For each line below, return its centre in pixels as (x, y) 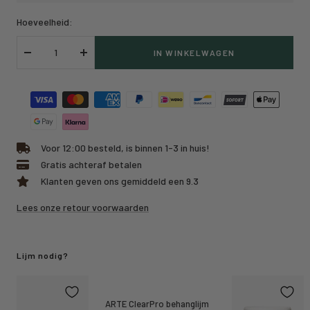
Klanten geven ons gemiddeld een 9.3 (120, 181)
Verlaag (43, 60)
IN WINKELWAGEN (194, 52)
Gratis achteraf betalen (91, 164)
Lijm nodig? (43, 255)
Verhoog (100, 60)
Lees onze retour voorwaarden (83, 207)
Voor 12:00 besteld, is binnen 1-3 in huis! (125, 147)
